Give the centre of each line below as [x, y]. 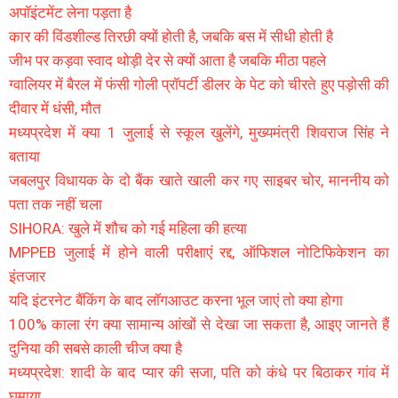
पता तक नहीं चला [56, 204]
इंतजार [27, 276]
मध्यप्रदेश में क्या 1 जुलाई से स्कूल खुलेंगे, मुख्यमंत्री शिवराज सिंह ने [199, 132]
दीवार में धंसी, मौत [55, 108]
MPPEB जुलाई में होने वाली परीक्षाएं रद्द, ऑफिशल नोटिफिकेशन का [199, 252]
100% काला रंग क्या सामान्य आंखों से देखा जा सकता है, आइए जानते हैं [199, 324]
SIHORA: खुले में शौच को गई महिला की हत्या [128, 228]
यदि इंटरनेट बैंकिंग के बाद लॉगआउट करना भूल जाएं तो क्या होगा [176, 300]
